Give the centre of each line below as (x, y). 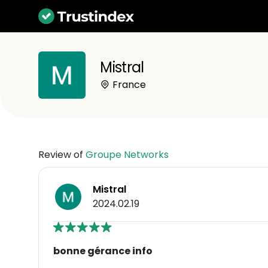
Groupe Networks (127, 154)
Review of (62, 154)
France (128, 84)
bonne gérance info (103, 251)
